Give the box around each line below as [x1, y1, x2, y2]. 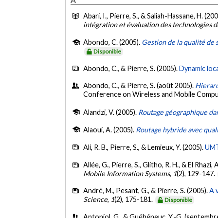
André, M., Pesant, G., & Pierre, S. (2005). [83, 186, 210, 195]
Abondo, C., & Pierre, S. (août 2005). [83, 81, 196, 90]
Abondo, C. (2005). [83, 37, 142, 46]
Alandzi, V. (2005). [83, 108, 139, 116]
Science [83, 195, 108, 204]
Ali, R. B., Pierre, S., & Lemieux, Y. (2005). [83, 143, 205, 152]
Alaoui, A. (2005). [83, 126, 136, 134]
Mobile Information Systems [83, 169, 170, 178]
